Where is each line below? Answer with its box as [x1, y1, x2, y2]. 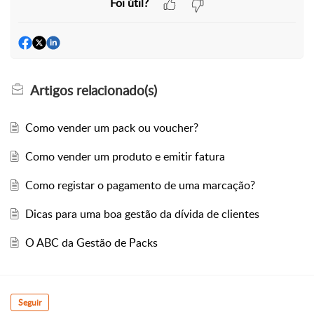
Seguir [18, 296, 41, 309]
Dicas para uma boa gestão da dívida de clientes [25, 206, 259, 222]
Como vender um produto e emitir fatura [25, 149, 225, 165]
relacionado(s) [73, 81, 157, 100]
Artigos [30, 81, 73, 100]
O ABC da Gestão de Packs [25, 235, 158, 251]
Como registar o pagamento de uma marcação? [25, 177, 255, 193]
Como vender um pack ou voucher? [25, 120, 198, 136]
